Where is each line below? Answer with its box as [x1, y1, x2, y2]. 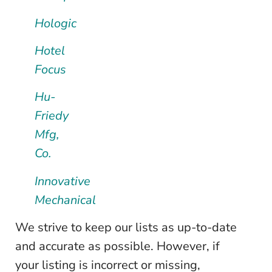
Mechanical [34, 191, 96, 208]
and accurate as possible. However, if [15, 238, 220, 255]
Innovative [34, 172, 90, 189]
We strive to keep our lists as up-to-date [15, 219, 237, 236]
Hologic [34, 15, 76, 32]
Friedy [34, 107, 69, 124]
